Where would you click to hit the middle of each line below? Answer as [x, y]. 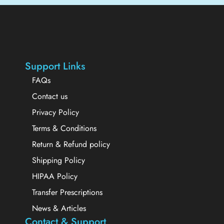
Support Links [55, 66]
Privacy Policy [55, 112]
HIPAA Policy [55, 176]
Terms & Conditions [64, 128]
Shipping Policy [58, 160]
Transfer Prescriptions [67, 192]
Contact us [50, 96]
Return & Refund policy [71, 144]
